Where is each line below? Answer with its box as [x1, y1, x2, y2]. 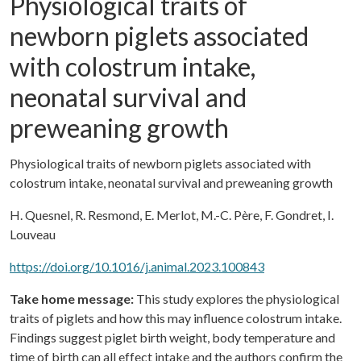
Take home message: [10, 291, 134, 307]
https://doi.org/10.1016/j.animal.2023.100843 [10, 259, 264, 275]
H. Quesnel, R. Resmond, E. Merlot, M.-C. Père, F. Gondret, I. [10, 207, 334, 223]
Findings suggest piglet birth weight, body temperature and [10, 330, 335, 346]
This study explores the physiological [134, 291, 339, 307]
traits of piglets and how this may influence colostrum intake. [10, 310, 342, 326]
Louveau [10, 226, 56, 243]
